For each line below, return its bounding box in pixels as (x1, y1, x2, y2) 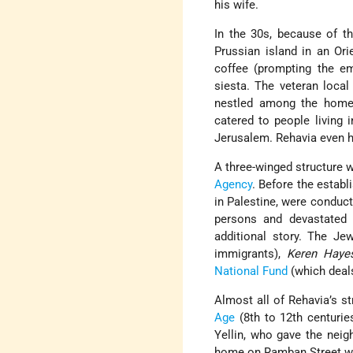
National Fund (214, 264, 288, 279)
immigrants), (214, 247, 288, 262)
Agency (214, 177, 253, 192)
